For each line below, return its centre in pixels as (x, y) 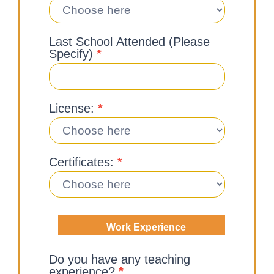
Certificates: (83, 162)
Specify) (73, 54)
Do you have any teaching (120, 260)
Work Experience (146, 227)
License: (73, 108)
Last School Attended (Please (129, 41)
